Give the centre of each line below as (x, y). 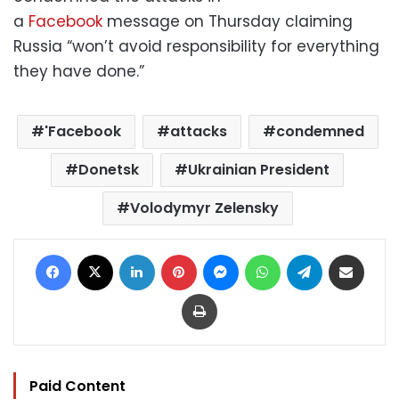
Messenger (270, 253)
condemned (320, 131)
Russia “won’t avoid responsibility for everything (196, 46)
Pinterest (221, 253)
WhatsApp (309, 253)
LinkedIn (177, 253)
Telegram (350, 253)
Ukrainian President (259, 169)
